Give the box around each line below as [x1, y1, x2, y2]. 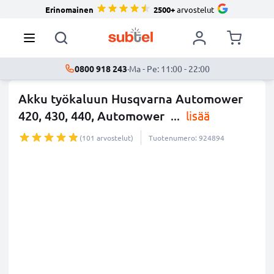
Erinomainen [45, 4, 94, 15]
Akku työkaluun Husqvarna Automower [18, 91, 243, 106]
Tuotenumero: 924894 [149, 133, 224, 143]
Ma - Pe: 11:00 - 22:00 [128, 63, 210, 74]
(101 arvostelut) [80, 133, 133, 143]
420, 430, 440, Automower [18, 108, 168, 124]
